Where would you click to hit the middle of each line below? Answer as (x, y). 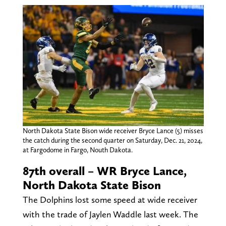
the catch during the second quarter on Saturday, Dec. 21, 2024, (112, 140)
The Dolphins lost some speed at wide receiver (110, 199)
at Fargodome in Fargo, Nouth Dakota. (77, 150)
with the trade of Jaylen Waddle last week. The (110, 214)
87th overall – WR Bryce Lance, (104, 171)
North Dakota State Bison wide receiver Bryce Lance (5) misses (113, 130)
